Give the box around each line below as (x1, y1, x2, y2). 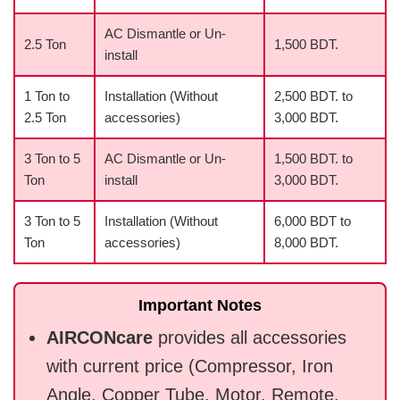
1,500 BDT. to (274, 151, 353, 167)
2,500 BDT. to (274, 88, 353, 104)
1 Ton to (24, 88, 70, 104)
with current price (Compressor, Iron (46, 356, 333, 377)
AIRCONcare (46, 328, 153, 348)
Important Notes (138, 296, 262, 315)
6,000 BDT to (274, 213, 351, 229)
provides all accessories (153, 328, 346, 348)
